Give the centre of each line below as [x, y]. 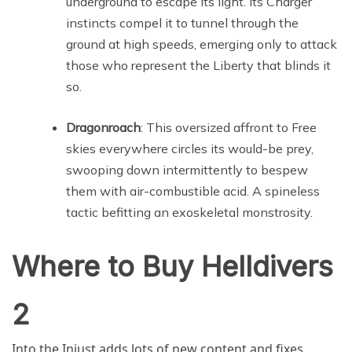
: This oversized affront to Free [229, 127]
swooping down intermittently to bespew [187, 169]
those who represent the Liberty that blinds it [198, 65]
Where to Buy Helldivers [172, 266]
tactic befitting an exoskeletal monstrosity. [189, 212]
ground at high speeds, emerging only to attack [202, 44]
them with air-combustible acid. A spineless [193, 191]
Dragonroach [103, 127]
